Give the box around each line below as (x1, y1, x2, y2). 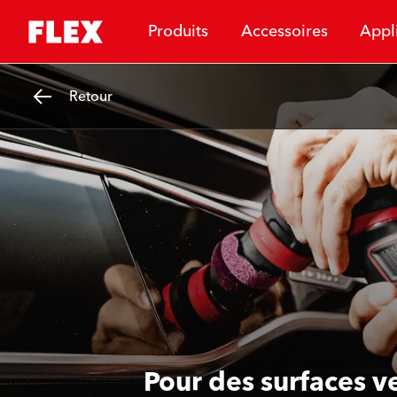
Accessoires (240, 17, 328, 45)
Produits (147, 17, 208, 45)
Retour (69, 83, 113, 109)
